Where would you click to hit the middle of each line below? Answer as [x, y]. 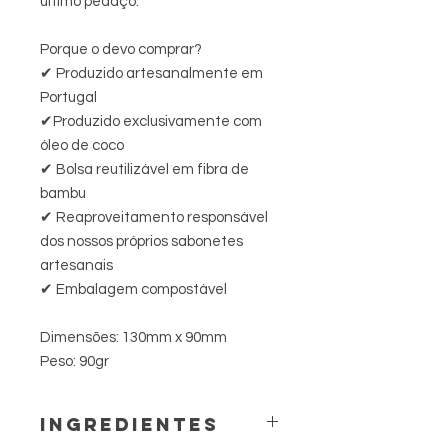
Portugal [68, 98]
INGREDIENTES [129, 425]
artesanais [76, 266]
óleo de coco [82, 146]
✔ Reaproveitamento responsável [154, 218]
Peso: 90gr [74, 362]
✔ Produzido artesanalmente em [151, 74]
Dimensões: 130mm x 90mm [133, 338]
